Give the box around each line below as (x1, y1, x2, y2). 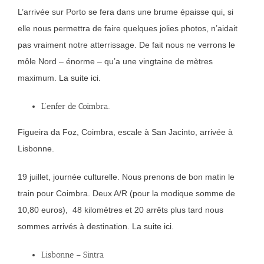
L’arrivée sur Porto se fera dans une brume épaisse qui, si (18, 7, 233, 17)
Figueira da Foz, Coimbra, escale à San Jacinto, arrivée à (18, 127, 233, 137)
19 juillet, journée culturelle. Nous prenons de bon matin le (18, 172, 235, 182)
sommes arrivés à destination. (18, 222, 132, 232)
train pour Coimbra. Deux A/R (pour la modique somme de (18, 189, 235, 199)
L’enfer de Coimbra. (41, 101, 110, 112)
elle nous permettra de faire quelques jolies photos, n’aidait (18, 24, 237, 34)
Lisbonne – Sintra (41, 250, 104, 260)
